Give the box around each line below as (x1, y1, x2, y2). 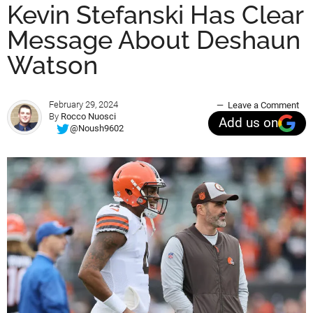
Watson (7, 50, 98, 80)
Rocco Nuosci (61, 110, 116, 122)
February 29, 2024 (49, 99, 118, 110)
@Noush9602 (70, 123, 124, 134)
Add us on (219, 115, 278, 131)
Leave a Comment (228, 99, 299, 110)
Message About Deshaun (7, 24, 300, 54)
